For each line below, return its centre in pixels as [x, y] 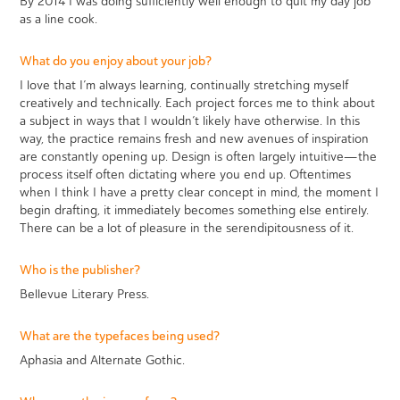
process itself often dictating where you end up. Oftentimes [186, 174]
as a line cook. [59, 19]
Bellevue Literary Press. [85, 294]
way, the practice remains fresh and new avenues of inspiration [195, 138]
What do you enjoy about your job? [116, 61]
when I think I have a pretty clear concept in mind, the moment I [200, 192]
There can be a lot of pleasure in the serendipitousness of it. [187, 228]
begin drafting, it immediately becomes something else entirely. [195, 210]
